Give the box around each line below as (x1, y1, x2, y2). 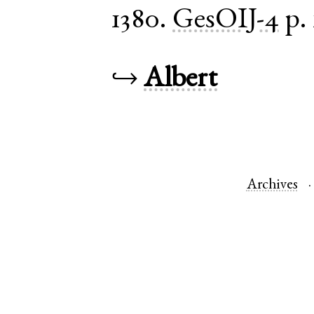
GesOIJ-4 (172, 6, 280, 36)
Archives (246, 178, 298, 193)
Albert (144, 64, 218, 95)
